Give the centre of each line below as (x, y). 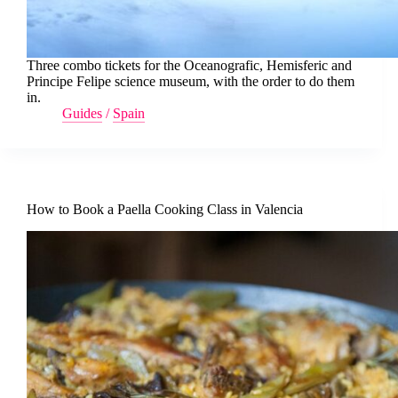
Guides (82, 114)
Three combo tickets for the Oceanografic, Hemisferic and (189, 66)
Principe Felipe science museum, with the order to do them (191, 82)
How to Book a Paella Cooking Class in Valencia (165, 210)
